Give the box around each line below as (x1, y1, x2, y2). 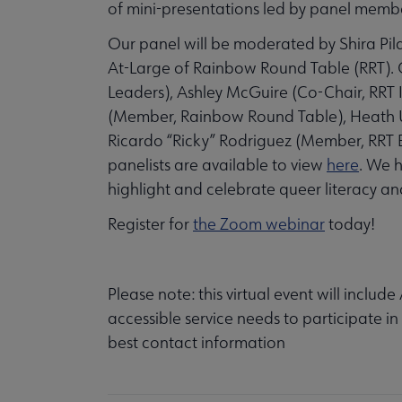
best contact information (108, 331, 285, 353)
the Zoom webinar (193, 213, 325, 234)
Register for (108, 213, 193, 234)
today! (325, 213, 375, 234)
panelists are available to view (108, 153, 327, 175)
